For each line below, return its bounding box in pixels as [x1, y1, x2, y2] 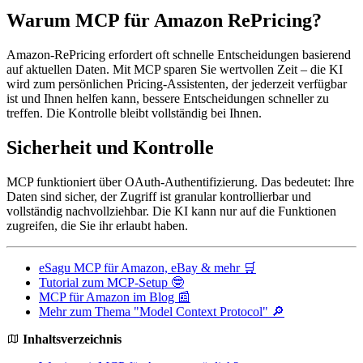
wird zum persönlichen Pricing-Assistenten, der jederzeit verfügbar [6, 76, 347, 91]
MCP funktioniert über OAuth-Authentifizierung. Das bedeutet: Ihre [6, 174, 354, 189]
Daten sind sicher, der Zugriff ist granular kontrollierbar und [6, 189, 311, 203]
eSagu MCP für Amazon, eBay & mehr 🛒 [39, 260, 256, 275]
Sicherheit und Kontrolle [6, 136, 214, 158]
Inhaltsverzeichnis [19, 331, 122, 346]
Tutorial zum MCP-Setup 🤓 [39, 275, 184, 289]
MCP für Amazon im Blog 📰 [39, 289, 190, 304]
